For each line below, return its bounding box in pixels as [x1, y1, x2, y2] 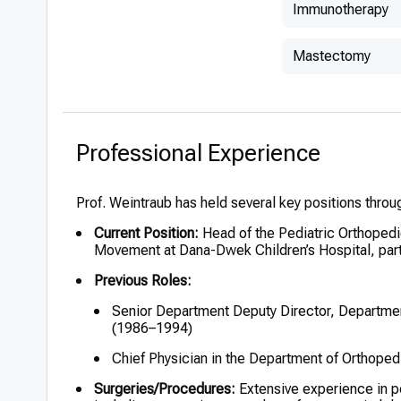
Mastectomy [293, 47, 371, 64]
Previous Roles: [94, 272, 192, 289]
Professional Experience [76, 140, 320, 166]
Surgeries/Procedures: [94, 380, 235, 397]
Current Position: [94, 225, 199, 242]
